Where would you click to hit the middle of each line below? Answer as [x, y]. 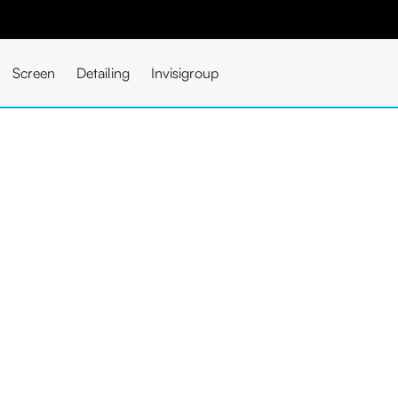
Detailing [103, 73]
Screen [34, 73]
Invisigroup [185, 73]
